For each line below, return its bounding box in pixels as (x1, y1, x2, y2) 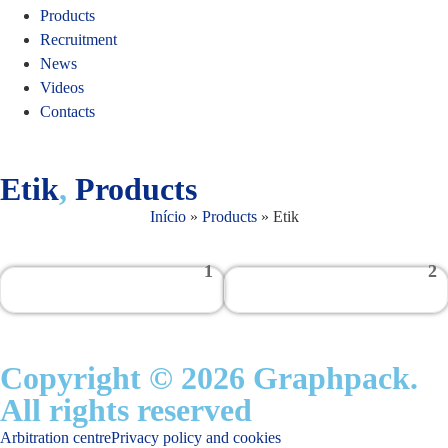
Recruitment (40, 31, 117, 48)
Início (149, 208, 186, 225)
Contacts (40, 103, 95, 120)
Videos (40, 79, 84, 96)
